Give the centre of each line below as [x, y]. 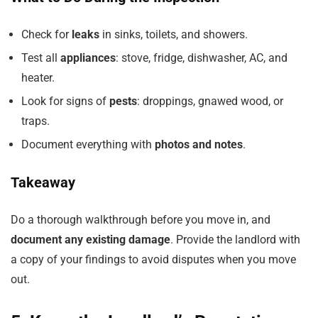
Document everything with [88, 144]
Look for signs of [65, 101]
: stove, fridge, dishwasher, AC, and [202, 58]
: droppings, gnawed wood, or [210, 101]
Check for [46, 34]
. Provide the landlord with [235, 240]
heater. [38, 78]
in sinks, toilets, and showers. [174, 34]
